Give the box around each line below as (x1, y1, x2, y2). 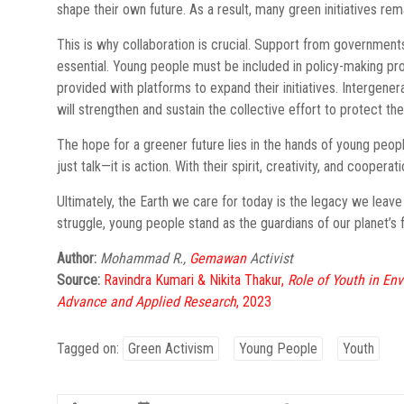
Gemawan (189, 250, 246, 267)
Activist (246, 250, 293, 267)
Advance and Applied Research (57, 293, 236, 310)
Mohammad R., (100, 250, 189, 267)
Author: (57, 250, 96, 267)
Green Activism (128, 340, 214, 357)
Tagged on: (57, 340, 123, 357)
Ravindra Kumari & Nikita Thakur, (104, 271, 288, 289)
